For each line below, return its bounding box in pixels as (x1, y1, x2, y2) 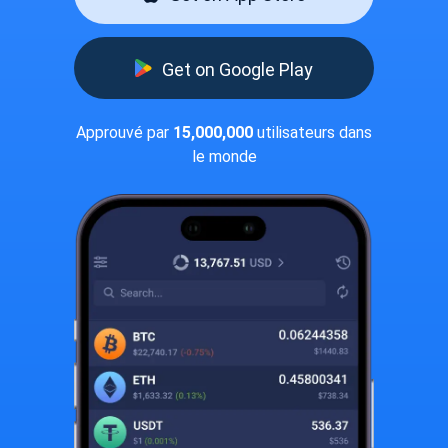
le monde (191, 147, 257, 166)
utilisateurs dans (253, 123, 372, 142)
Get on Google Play (162, 58, 313, 80)
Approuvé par (76, 123, 173, 142)
